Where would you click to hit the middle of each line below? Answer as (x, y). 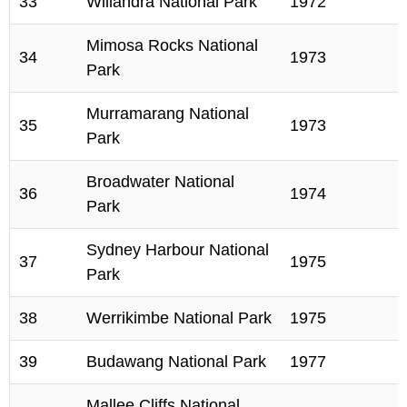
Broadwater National (160, 182)
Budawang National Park (176, 362)
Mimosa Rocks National (172, 45)
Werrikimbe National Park (179, 318)
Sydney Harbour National (178, 250)
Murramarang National (168, 114)
